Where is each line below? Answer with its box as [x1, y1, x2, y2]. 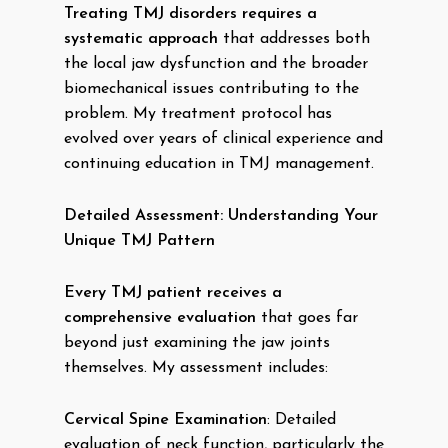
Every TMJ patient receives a [64, 285, 282, 301]
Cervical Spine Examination [64, 412, 267, 428]
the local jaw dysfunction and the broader [64, 56, 368, 72]
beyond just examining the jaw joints [64, 335, 330, 351]
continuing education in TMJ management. [64, 156, 374, 172]
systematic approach [64, 31, 218, 47]
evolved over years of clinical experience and [64, 131, 383, 147]
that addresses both [218, 31, 370, 47]
